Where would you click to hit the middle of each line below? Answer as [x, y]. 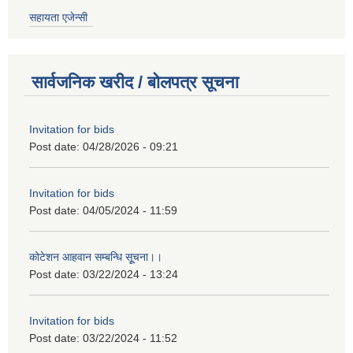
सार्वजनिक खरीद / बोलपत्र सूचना [135, 82]
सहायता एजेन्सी [58, 17]
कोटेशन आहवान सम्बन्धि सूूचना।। [96, 256]
